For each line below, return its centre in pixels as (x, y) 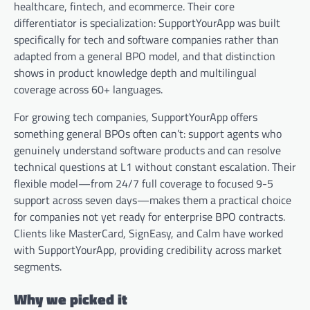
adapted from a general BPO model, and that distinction (145, 56)
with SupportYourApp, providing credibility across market (148, 249)
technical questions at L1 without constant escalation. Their (155, 166)
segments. (38, 266)
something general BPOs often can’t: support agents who (148, 133)
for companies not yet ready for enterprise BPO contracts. (149, 216)
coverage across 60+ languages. (88, 89)
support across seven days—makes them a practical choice (153, 200)
